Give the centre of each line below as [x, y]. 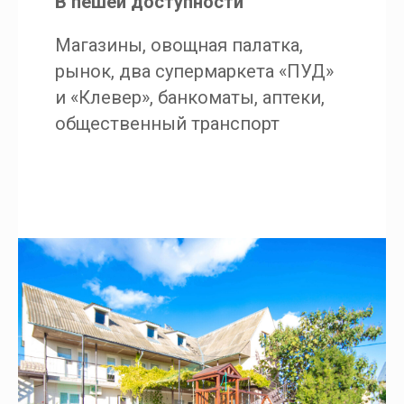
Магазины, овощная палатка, [179, 45]
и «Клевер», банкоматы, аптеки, [189, 97]
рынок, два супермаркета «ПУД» [194, 71]
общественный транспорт [167, 123]
